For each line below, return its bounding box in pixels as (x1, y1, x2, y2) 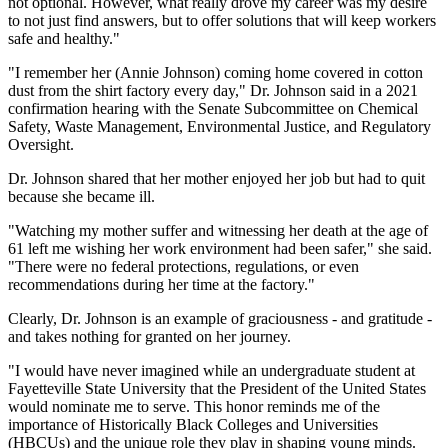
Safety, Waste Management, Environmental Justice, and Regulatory (8, 118, 431, 136)
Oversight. (8, 136, 74, 154)
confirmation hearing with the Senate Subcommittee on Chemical (8, 100, 418, 118)
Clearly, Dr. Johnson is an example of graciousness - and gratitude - (8, 310, 432, 328)
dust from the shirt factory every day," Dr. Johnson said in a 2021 (8, 82, 418, 100)
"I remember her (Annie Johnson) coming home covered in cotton (8, 64, 423, 82)
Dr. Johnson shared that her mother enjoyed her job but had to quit (8, 170, 425, 188)
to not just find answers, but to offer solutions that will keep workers (8, 12, 436, 30)
